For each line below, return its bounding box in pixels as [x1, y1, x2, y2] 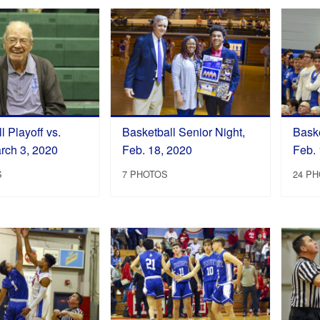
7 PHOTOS [122, 167, 169, 181]
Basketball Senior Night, [122, 123, 246, 140]
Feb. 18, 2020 [122, 141, 193, 158]
